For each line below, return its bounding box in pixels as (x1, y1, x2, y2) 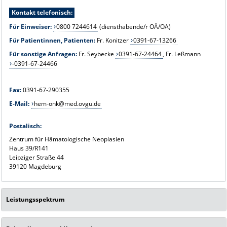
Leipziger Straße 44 (9, 153, 64, 162)
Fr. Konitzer (95, 35, 130, 45)
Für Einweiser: (9, 22, 52, 31)
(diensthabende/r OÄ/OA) (98, 22, 171, 31)
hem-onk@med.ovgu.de (34, 99, 101, 108)
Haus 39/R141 (9, 143, 49, 153)
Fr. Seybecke (77, 49, 116, 58)
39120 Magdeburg (9, 162, 61, 171)
